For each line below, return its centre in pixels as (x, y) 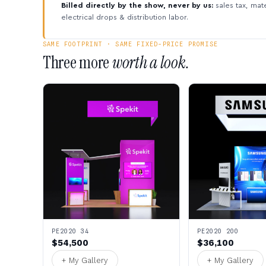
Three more (77, 62)
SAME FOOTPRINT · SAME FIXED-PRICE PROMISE (131, 44)
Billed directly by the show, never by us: (137, 5)
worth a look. (151, 62)
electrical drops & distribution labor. (125, 17)
